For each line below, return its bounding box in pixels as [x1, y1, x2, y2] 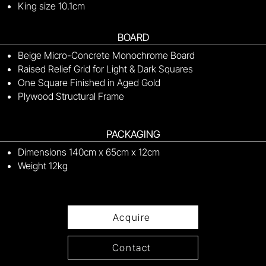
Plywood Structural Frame [18, 90, 124, 102]
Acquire [112, 211, 151, 223]
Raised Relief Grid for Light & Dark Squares [18, 63, 193, 75]
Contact [112, 242, 152, 254]
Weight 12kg [18, 160, 68, 172]
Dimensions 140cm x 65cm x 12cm [18, 146, 160, 158]
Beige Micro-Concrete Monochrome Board [18, 49, 195, 61]
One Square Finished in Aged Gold [18, 77, 160, 88]
